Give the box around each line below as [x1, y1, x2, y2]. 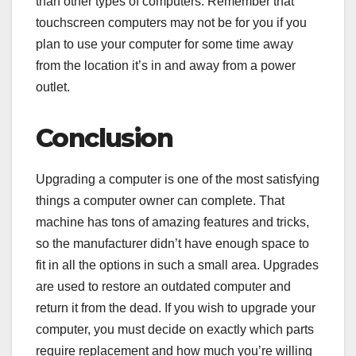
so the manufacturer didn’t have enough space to [36, 237, 309, 251]
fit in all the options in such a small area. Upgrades [36, 258, 319, 273]
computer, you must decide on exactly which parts [36, 323, 314, 337]
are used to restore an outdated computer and [36, 280, 291, 294]
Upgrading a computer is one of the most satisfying [36, 172, 319, 187]
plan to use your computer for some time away [36, 37, 293, 52]
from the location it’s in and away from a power [36, 59, 296, 73]
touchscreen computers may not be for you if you [36, 16, 307, 30]
